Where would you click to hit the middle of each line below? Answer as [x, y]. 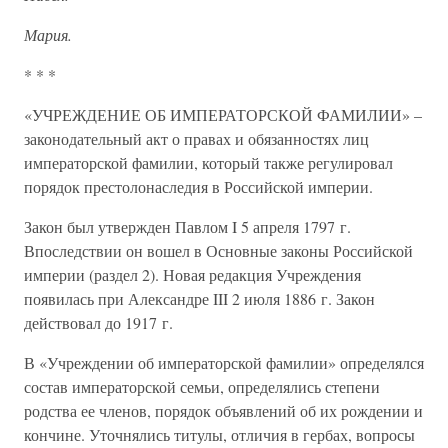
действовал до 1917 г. [98, 322]
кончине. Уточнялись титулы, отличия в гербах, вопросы [219, 434]
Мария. [48, 34]
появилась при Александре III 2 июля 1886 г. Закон [199, 298]
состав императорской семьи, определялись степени [202, 386]
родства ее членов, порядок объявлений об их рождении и [223, 410]
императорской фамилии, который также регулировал [208, 162]
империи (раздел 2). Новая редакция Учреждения [192, 274]
